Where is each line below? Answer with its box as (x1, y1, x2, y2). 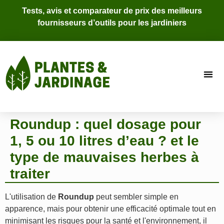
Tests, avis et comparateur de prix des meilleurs (22, 6, 202, 15)
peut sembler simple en (94, 192, 178, 201)
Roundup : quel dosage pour (10, 116, 201, 132)
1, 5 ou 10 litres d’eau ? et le (10, 133, 199, 149)
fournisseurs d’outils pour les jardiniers (37, 18, 186, 27)
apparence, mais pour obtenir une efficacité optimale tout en (5, 204, 216, 213)
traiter (10, 166, 50, 182)
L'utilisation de (5, 192, 58, 201)
